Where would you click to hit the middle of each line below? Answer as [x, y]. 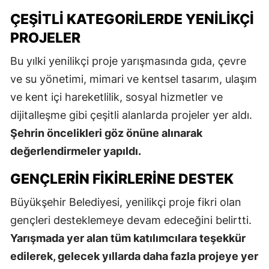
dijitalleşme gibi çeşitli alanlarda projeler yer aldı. [131, 115]
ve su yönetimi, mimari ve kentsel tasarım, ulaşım [134, 79]
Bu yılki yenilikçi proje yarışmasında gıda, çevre [128, 61]
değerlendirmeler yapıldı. [76, 151]
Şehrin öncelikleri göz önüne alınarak [106, 133]
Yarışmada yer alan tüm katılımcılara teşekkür [128, 238]
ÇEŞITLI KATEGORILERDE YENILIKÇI [132, 19]
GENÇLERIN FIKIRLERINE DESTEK [122, 179]
